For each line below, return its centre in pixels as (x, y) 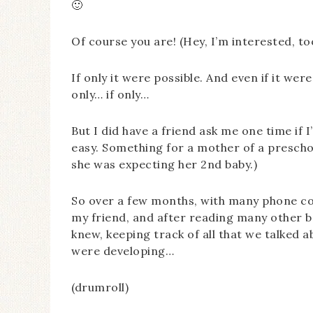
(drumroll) (100, 287)
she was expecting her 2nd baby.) (164, 164)
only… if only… (110, 94)
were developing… (123, 251)
